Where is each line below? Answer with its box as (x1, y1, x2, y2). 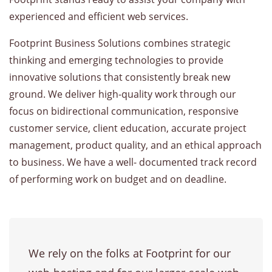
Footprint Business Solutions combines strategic (9, 36, 231, 50)
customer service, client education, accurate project (9, 121, 246, 135)
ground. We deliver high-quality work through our (9, 87, 236, 101)
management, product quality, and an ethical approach (9, 138, 262, 152)
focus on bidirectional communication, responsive (9, 104, 239, 118)
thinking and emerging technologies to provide (9, 53, 223, 67)
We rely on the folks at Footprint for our (29, 246, 231, 260)
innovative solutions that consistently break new (9, 70, 230, 84)
